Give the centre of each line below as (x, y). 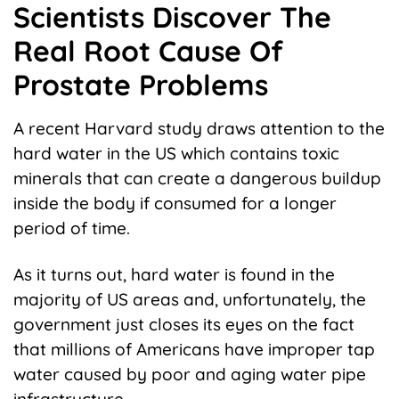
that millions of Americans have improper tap (194, 350)
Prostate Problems (141, 85)
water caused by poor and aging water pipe (190, 375)
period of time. (72, 228)
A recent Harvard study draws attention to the (199, 129)
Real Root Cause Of (148, 51)
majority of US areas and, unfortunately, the (190, 300)
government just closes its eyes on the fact (184, 325)
